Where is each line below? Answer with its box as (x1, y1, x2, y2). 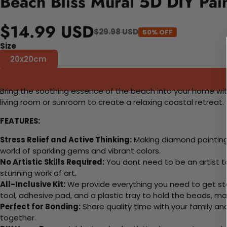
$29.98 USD (94, 26, 138, 37)
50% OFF (142, 27, 173, 37)
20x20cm (10, 54, 47, 65)
